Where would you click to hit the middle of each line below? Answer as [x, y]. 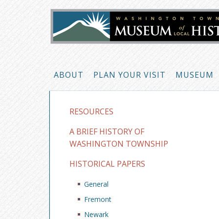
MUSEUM [195, 75]
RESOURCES [91, 111]
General [96, 184]
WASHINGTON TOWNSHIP [119, 144]
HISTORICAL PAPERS [107, 164]
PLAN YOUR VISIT [130, 75]
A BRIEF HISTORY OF [107, 131]
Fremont [98, 199]
